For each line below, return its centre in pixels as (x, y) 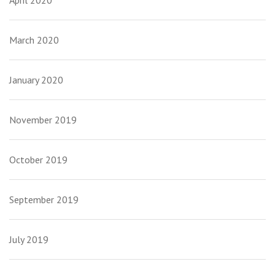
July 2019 (29, 240)
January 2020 (36, 80)
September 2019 (44, 200)
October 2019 (38, 160)
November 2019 (43, 120)
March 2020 (34, 40)
